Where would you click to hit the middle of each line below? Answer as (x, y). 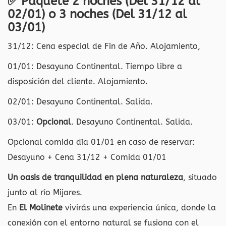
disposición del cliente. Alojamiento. (78, 81)
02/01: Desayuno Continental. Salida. (80, 102)
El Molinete (41, 208)
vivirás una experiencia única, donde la (139, 208)
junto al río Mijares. (45, 192)
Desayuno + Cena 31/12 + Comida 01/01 (87, 157)
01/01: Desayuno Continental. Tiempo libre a (95, 66)
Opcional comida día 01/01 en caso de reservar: (101, 142)
